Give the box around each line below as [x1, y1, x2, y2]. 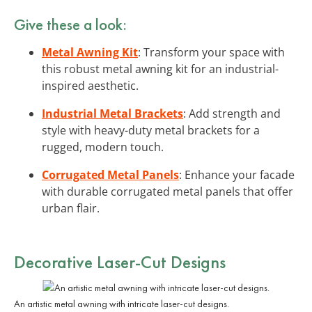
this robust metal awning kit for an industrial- [42, 61, 279, 77]
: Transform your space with [138, 44, 285, 60]
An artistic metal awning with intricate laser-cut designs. [14, 297, 229, 310]
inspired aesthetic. [42, 77, 139, 93]
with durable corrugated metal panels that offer [42, 183, 293, 199]
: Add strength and [183, 105, 281, 121]
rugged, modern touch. [42, 139, 164, 155]
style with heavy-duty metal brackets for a [42, 122, 260, 138]
